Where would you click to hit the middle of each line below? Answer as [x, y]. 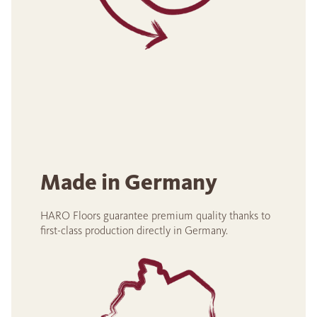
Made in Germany [129, 182]
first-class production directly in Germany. [134, 230]
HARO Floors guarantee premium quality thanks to [155, 215]
